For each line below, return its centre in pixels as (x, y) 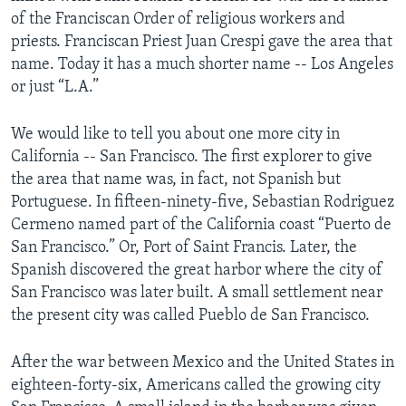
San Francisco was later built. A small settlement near (197, 293)
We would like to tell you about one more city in (175, 134)
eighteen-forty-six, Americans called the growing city (196, 385)
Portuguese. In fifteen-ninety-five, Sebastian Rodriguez (203, 202)
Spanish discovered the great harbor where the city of (197, 270)
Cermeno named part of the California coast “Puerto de (201, 225)
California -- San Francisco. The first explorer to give (192, 157)
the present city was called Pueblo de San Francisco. (190, 315)
